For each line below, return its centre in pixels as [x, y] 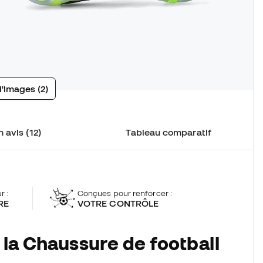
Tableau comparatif [168, 132]
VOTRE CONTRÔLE [118, 203]
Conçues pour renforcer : [125, 193]
